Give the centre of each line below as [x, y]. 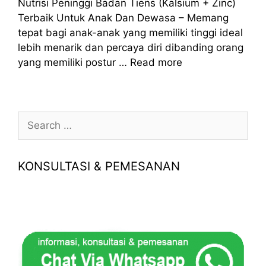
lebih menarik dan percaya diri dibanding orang [131, 47]
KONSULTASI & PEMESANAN [99, 166]
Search [34, 118]
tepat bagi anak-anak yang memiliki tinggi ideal [130, 33]
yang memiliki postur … [74, 62]
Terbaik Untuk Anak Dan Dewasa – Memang [123, 18]
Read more [156, 62]
